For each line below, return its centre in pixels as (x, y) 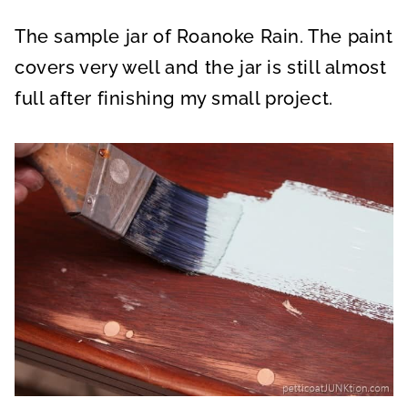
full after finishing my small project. (174, 99)
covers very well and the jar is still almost (201, 68)
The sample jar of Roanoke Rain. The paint (204, 37)
